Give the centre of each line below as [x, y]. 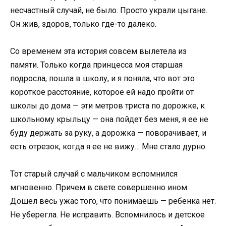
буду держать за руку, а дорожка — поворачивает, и [108, 133]
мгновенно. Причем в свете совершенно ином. [99, 187]
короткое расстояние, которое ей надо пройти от [102, 92]
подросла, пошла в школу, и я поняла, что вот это [102, 78]
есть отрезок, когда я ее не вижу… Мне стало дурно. [108, 146]
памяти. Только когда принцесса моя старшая [96, 65]
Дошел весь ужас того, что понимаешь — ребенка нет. [113, 201]
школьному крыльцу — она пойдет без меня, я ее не [109, 119]
